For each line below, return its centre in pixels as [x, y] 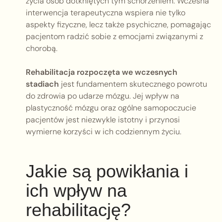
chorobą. [42, 49]
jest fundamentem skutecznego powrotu [133, 84]
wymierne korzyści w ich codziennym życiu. [104, 132]
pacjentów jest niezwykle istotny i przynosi [103, 120]
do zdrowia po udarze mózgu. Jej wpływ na [103, 96]
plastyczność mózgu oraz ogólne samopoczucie [111, 108]
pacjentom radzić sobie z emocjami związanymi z [114, 37]
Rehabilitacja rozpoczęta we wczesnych [102, 72]
